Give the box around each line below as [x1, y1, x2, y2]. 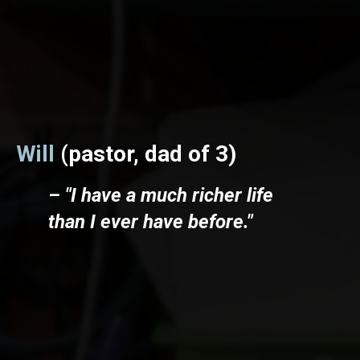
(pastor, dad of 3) [55, 140, 236, 167]
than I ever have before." [48, 210, 252, 233]
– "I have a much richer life [48, 183, 273, 207]
